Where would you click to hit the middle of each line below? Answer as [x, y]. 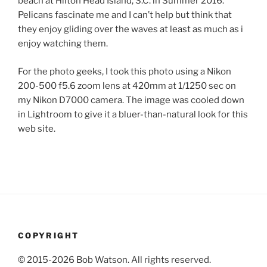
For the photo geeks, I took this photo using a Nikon [125, 71]
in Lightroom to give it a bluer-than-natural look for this [133, 114]
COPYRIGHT [49, 236]
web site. [37, 128]
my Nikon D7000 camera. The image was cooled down [131, 100]
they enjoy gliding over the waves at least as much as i [131, 30]
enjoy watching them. [63, 44]
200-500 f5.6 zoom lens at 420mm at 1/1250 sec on [127, 86]
